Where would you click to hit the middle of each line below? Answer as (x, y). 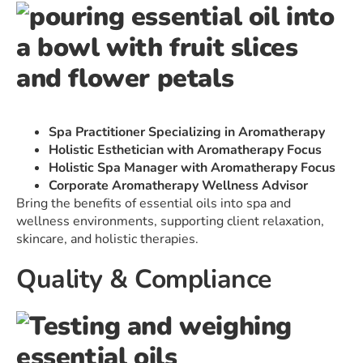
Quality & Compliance (144, 280)
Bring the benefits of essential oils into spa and (154, 204)
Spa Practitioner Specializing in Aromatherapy (187, 132)
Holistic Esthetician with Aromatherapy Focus (185, 150)
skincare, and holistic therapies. (107, 239)
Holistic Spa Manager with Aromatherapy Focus (192, 168)
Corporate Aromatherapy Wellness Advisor (178, 186)
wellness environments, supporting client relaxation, (170, 222)
